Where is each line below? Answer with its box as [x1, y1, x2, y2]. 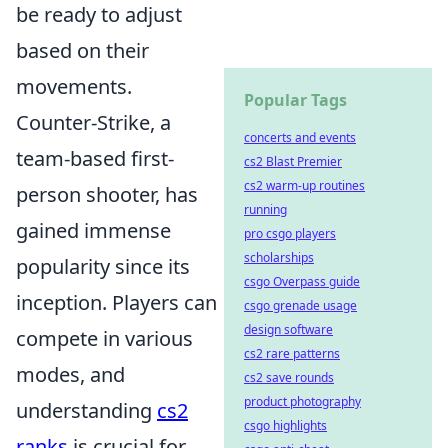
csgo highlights [244, 417, 327, 434]
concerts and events [244, 129, 356, 146]
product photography [244, 393, 361, 410]
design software [244, 321, 333, 338]
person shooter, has [16, 180, 198, 208]
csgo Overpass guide [244, 273, 360, 290]
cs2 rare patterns [244, 345, 340, 362]
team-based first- [16, 144, 174, 172]
